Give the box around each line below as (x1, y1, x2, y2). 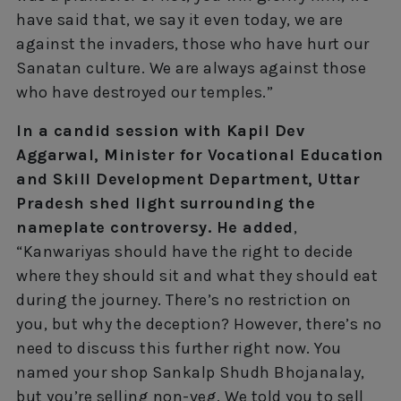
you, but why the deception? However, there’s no (16, 313, 382, 334)
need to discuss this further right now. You (16, 337, 342, 358)
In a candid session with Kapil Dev (16, 120, 304, 141)
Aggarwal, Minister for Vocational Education (16, 144, 384, 165)
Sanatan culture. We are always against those (16, 57, 366, 78)
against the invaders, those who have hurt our (16, 33, 370, 54)
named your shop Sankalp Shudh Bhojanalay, (16, 362, 365, 382)
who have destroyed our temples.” (16, 81, 273, 102)
